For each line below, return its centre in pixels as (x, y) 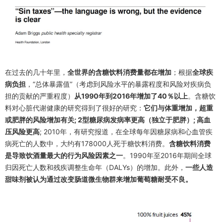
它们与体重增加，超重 (178, 108)
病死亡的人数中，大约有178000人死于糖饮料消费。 (87, 143)
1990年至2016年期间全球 (171, 155)
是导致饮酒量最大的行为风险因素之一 (64, 155)
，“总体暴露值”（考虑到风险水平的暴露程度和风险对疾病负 (118, 84)
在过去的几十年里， (36, 72)
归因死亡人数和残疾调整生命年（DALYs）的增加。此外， (95, 167)
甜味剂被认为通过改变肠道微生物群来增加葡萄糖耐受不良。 (99, 179)
